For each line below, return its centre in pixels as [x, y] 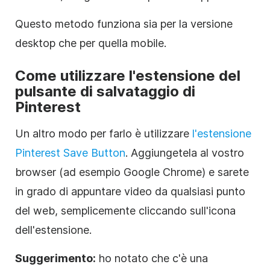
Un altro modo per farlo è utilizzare [104, 133]
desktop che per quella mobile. [91, 43]
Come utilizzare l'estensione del [128, 75]
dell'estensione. [53, 230]
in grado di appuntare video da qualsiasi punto [130, 191]
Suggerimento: [55, 258]
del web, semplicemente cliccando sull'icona [125, 210]
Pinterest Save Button [70, 152]
